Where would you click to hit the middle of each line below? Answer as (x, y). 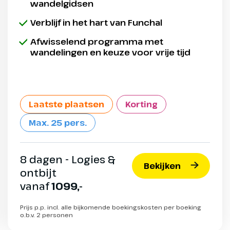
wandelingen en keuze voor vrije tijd (110, 52)
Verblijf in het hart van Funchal (96, 23)
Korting (141, 104)
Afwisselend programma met (97, 42)
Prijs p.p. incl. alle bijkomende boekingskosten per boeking (111, 207)
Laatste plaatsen (66, 104)
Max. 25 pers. (58, 123)
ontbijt (38, 173)
